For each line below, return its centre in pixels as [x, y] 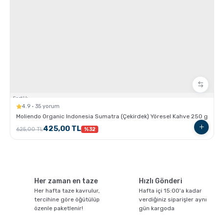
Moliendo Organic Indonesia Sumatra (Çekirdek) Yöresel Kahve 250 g [112, 116]
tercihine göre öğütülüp [67, 199]
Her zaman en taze [66, 181]
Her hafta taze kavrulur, [67, 190]
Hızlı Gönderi [161, 181]
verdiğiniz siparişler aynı [173, 199]
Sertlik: [21, 98]
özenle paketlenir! [59, 208]
